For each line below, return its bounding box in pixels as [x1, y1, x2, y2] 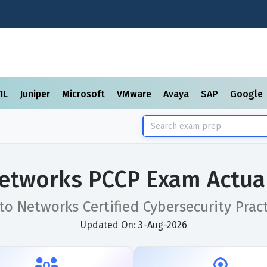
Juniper [20, 88, 52, 100]
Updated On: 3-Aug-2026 [80, 219, 187, 231]
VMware [117, 88, 154, 100]
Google [230, 88, 265, 100]
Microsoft [62, 88, 107, 100]
